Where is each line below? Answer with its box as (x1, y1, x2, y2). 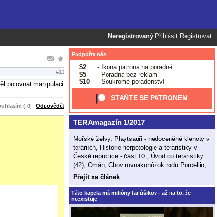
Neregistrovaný (108, 33, 153, 40)
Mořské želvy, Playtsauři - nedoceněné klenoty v (73, 135, 210, 142)
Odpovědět (36, 102, 64, 108)
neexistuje (71, 195, 97, 201)
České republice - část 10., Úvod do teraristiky (73, 152, 203, 160)
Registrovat (180, 33, 212, 40)
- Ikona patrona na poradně (95, 63, 172, 71)
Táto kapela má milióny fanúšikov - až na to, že (71, 189, 191, 196)
